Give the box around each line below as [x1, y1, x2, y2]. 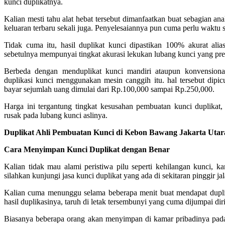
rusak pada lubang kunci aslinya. [4, 111, 107, 120]
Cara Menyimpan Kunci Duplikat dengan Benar [4, 145, 170, 154]
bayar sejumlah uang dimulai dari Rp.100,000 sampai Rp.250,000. [4, 85, 214, 93]
